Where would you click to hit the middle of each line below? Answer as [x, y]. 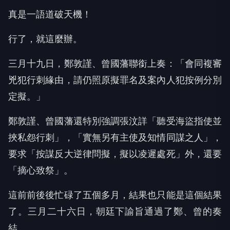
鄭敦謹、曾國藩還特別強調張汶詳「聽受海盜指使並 [115, 121]
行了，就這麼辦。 [45, 39]
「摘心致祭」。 [41, 170]
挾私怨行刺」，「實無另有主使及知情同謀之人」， [115, 138]
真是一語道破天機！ [50, 14]
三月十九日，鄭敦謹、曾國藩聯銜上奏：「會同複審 [115, 64]
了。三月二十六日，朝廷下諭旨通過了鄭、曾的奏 [115, 212]
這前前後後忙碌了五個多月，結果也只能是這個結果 [115, 195]
